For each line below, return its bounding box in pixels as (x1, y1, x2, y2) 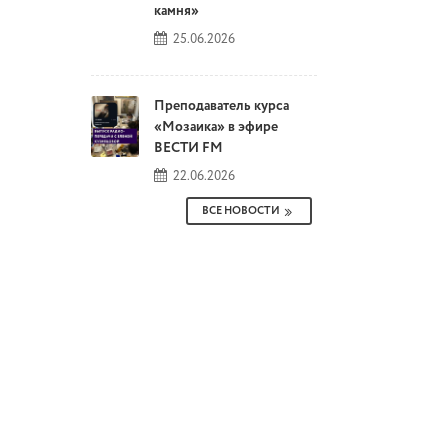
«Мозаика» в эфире (154, 117, 278, 138)
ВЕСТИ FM (154, 138, 223, 159)
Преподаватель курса (154, 96, 289, 117)
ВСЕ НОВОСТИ (202, 203, 280, 220)
